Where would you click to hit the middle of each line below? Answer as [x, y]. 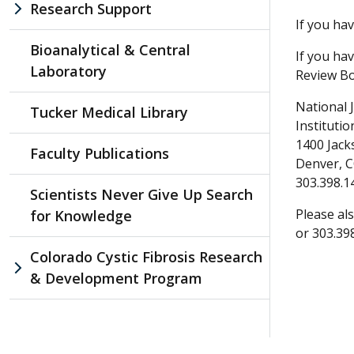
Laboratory [68, 71]
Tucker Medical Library [109, 112]
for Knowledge [81, 215]
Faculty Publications [100, 153]
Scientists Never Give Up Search [141, 194]
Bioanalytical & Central [110, 49]
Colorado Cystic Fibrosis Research [146, 256]
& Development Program [116, 278]
